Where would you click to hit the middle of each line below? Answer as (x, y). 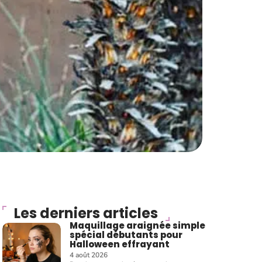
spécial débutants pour (126, 235)
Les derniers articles (86, 213)
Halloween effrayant (120, 244)
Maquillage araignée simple (138, 225)
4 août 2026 (89, 255)
